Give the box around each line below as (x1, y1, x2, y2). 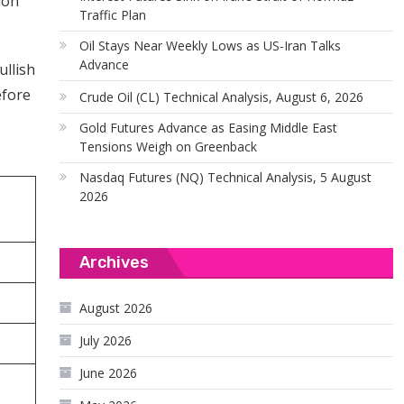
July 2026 (79, 332, 133, 349)
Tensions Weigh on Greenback (79, 138, 258, 155)
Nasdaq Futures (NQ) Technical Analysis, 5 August (79, 169, 372, 186)
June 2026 (79, 364, 138, 381)
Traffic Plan (79, 6, 147, 23)
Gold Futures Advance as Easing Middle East (79, 119, 338, 136)
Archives (79, 252, 150, 272)
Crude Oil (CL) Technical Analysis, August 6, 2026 (79, 88, 364, 106)
